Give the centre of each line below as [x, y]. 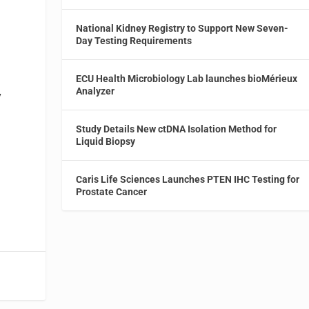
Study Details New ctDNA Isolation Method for [177, 129]
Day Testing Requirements [134, 40]
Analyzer [96, 91]
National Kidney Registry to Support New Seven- [182, 28]
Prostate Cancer [112, 191]
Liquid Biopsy [106, 141]
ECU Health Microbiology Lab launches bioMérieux [187, 78]
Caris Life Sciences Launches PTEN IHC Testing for [188, 179]
